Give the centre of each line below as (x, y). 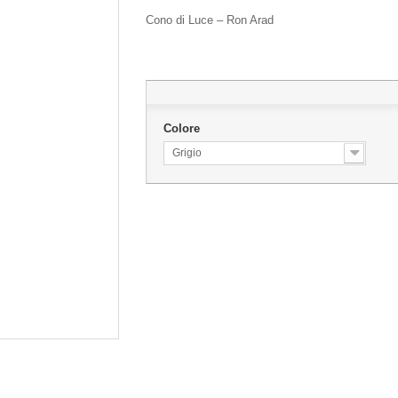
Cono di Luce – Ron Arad (209, 20)
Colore (183, 128)
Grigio (187, 153)
